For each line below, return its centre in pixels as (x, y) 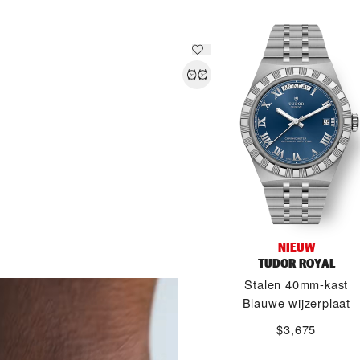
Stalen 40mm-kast (297, 284)
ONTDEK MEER (70, 270)
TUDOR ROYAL (296, 263)
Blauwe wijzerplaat (296, 303)
